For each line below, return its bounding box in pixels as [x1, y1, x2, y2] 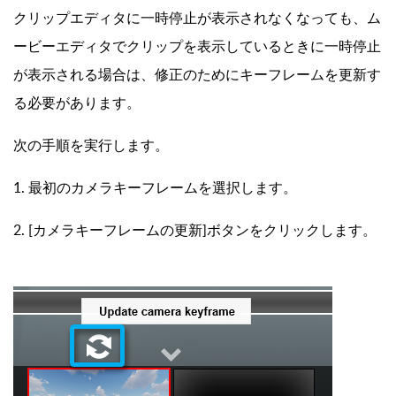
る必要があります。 [13, 92, 141, 112]
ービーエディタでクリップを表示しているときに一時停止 [13, 35, 381, 56]
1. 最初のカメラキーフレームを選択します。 [13, 177, 297, 197]
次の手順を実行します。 [13, 134, 169, 155]
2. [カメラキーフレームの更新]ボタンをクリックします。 [13, 219, 377, 240]
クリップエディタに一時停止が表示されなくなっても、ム [13, 7, 381, 27]
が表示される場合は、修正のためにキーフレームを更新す [13, 64, 381, 84]
